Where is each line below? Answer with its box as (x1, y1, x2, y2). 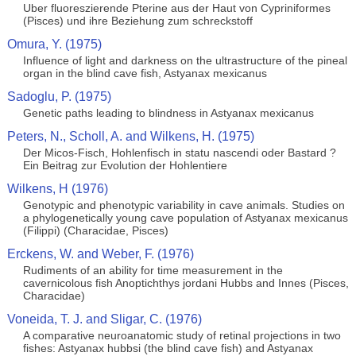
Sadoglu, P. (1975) (6, 90, 111, 103)
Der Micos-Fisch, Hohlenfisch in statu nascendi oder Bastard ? (22, 146, 336, 159)
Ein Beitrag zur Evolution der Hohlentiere (22, 159, 227, 172)
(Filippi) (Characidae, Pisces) (22, 224, 168, 237)
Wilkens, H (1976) (6, 182, 108, 195)
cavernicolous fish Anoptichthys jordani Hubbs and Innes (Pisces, (22, 277, 349, 289)
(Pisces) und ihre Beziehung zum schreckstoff (22, 14, 253, 27)
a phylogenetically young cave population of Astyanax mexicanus (22, 211, 348, 224)
